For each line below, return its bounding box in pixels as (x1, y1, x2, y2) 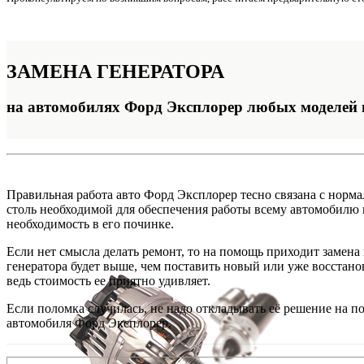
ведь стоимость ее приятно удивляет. (6, 274, 210, 288)
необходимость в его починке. (6, 217, 174, 232)
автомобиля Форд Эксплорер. (6, 316, 171, 331)
